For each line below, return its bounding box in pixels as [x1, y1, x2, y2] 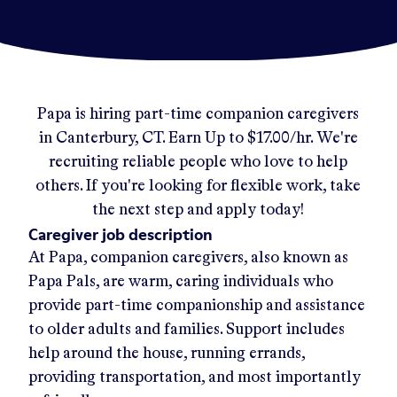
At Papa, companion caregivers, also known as [28, 249, 348, 266]
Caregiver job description [28, 222, 213, 245]
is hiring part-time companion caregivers [72, 105, 360, 122]
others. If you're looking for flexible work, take [35, 177, 362, 194]
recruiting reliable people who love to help [49, 153, 348, 170]
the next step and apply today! [92, 201, 305, 218]
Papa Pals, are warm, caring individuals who [28, 273, 333, 290]
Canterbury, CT [55, 129, 162, 146]
